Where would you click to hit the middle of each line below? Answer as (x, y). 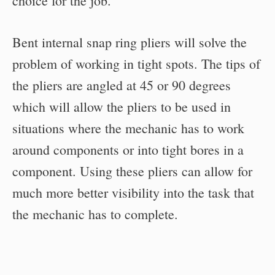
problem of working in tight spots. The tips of (136, 64)
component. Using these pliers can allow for (132, 171)
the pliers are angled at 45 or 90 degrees (122, 85)
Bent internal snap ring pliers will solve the (130, 42)
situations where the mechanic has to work (128, 128)
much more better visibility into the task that (133, 192)
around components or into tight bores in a (128, 149)
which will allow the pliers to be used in (122, 107)
